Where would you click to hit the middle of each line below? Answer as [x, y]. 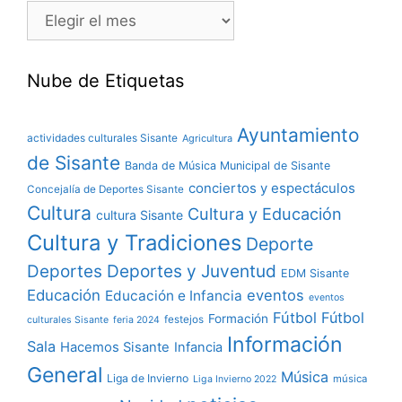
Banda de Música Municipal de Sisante [227, 165]
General [65, 375]
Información [285, 344]
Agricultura [207, 138]
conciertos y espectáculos [272, 188]
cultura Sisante [140, 214]
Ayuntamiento [298, 135]
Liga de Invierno [148, 378]
